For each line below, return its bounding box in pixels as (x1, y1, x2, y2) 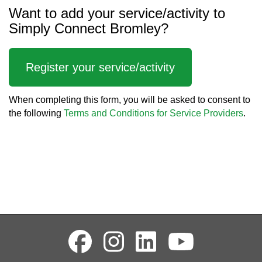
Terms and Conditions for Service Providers (64, 108, 243, 119)
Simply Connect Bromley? (9, 20, 173, 37)
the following (9, 108, 64, 119)
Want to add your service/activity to (9, 5, 225, 22)
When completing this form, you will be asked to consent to (9, 95, 250, 105)
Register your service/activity (26, 60, 175, 74)
